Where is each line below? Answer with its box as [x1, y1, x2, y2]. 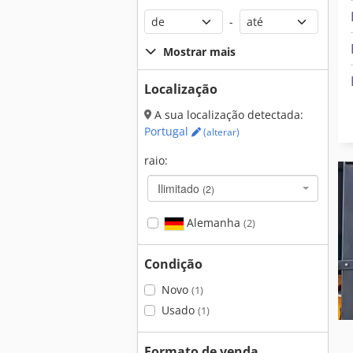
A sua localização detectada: [151, 107, 303, 122]
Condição [144, 255, 203, 273]
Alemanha [183, 215, 243, 230]
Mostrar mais [163, 44, 236, 59]
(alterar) [201, 125, 240, 139]
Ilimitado [158, 180, 203, 196]
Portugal [144, 124, 191, 139]
